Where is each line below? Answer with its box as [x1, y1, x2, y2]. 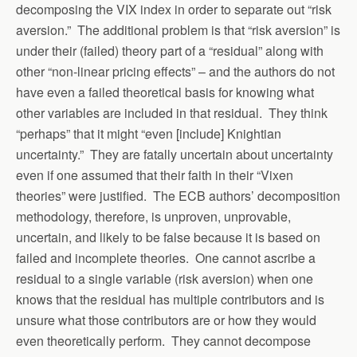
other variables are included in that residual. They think [16, 104, 328, 122]
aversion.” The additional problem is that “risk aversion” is [16, 21, 340, 39]
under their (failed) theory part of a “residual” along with [16, 41, 324, 60]
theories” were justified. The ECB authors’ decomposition [16, 186, 340, 205]
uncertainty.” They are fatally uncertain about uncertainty [16, 145, 333, 163]
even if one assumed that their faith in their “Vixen [16, 166, 293, 184]
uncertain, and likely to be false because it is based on [16, 228, 320, 246]
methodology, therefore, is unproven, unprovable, [16, 207, 291, 226]
